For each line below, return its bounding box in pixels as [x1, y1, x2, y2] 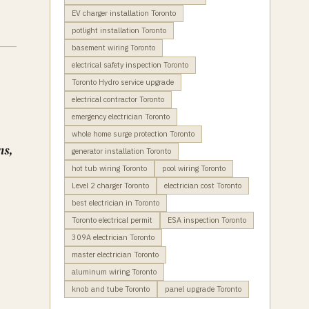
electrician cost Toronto [164, 181, 241, 190]
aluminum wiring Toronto [72, 267, 157, 277]
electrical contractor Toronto [72, 94, 164, 104]
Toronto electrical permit [72, 215, 152, 225]
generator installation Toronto [72, 146, 171, 156]
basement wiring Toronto [72, 43, 155, 52]
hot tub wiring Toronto [72, 163, 147, 173]
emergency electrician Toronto [72, 112, 170, 121]
